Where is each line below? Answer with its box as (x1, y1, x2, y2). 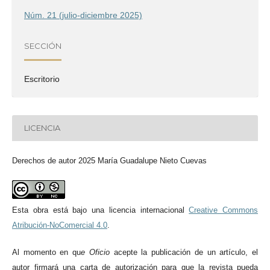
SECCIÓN (24, 41, 61, 51)
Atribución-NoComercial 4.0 (12, 220, 107, 230)
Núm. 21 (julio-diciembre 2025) (24, 10, 142, 20)
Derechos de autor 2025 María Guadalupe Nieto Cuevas (12, 155, 207, 165)
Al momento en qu (12, 247, 81, 257)
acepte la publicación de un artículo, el (109, 247, 259, 257)
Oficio (89, 247, 110, 257)
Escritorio (24, 74, 60, 84)
